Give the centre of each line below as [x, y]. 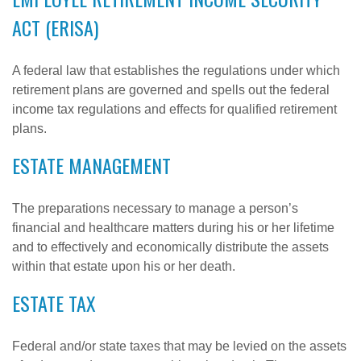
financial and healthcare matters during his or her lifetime [173, 228]
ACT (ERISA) [55, 27]
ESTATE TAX [54, 303]
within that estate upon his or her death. [124, 266]
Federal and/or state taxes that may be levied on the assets [179, 346]
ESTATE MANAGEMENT [91, 165]
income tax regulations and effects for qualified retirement [174, 109]
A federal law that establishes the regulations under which [176, 71]
